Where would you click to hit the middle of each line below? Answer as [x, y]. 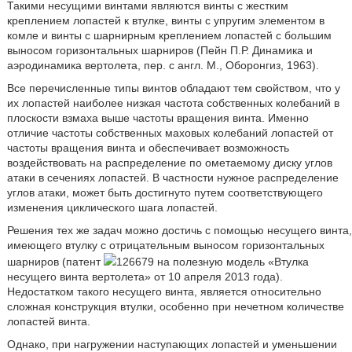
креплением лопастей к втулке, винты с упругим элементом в [165, 20]
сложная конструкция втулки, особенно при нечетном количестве [175, 306]
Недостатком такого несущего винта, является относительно [164, 291]
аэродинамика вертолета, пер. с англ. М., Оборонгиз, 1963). [163, 65]
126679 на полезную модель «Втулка [212, 262]
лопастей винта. [48, 321]
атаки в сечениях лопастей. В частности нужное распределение [172, 178]
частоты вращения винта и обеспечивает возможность [148, 148]
